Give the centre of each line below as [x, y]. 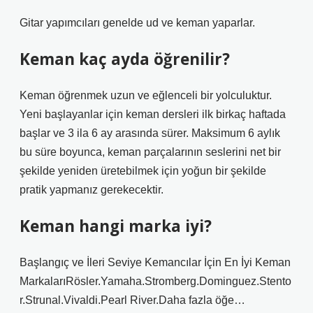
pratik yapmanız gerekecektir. [92, 190]
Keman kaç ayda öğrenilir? [125, 59]
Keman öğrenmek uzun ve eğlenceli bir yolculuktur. [146, 95]
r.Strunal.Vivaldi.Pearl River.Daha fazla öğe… [132, 300]
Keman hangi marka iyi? [116, 226]
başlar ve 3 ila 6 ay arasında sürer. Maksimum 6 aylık [150, 133]
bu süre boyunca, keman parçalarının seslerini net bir [150, 152]
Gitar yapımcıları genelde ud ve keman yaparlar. [137, 23]
